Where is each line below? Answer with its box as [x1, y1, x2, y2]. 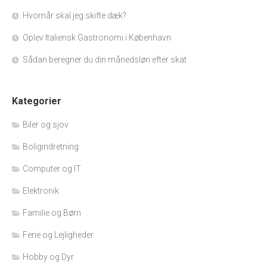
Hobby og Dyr [23, 252, 74, 262]
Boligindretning [23, 141, 79, 151]
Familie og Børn [23, 207, 81, 218]
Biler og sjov [23, 119, 69, 129]
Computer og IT [23, 163, 81, 173]
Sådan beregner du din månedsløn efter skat [23, 54, 187, 64]
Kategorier [12, 95, 61, 107]
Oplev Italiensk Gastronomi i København [23, 32, 171, 42]
